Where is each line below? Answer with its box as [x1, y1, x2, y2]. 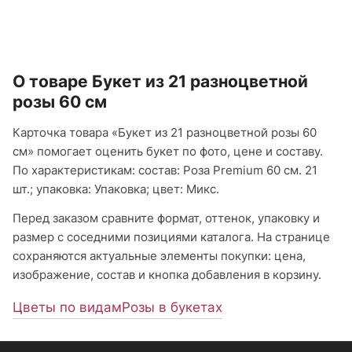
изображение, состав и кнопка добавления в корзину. [13, 267, 321, 283]
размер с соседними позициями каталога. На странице [13, 229, 330, 245]
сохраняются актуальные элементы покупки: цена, [13, 248, 306, 264]
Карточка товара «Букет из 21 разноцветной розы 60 [13, 125, 317, 141]
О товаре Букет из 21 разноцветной [13, 71, 308, 92]
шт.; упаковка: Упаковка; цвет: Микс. [13, 181, 219, 197]
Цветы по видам [13, 299, 122, 316]
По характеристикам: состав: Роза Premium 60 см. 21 [13, 163, 317, 178]
